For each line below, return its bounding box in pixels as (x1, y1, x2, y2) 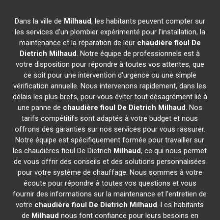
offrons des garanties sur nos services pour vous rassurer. (14, 125, 205, 134)
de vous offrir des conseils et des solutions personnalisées (14, 157, 206, 166)
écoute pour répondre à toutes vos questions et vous (23, 179, 196, 188)
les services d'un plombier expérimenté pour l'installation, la (14, 27, 205, 36)
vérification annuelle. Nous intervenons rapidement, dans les (13, 82, 207, 90)
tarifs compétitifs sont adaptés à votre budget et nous (22, 114, 198, 123)
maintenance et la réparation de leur (19, 38, 137, 47)
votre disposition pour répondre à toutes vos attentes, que (15, 60, 204, 69)
